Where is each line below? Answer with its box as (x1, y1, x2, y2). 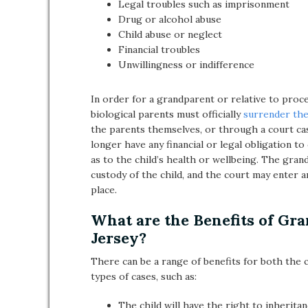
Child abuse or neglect (118, 28, 222, 41)
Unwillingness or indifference (118, 58, 254, 71)
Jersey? (91, 228, 146, 247)
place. (91, 184, 117, 196)
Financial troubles (118, 43, 200, 56)
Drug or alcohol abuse (118, 13, 221, 25)
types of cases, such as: (91, 270, 197, 283)
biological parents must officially (91, 108, 243, 120)
